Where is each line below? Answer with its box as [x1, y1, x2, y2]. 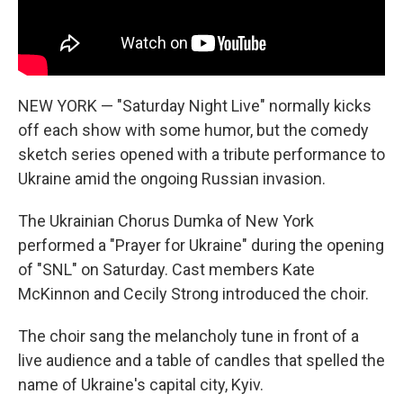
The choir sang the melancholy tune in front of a [18, 326, 359, 345]
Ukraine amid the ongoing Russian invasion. [18, 168, 326, 188]
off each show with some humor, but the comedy [18, 120, 369, 139]
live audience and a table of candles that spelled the [18, 350, 385, 370]
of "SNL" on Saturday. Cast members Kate [18, 259, 315, 279]
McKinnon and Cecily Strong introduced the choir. [18, 283, 369, 303]
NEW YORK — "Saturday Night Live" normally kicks [18, 95, 372, 115]
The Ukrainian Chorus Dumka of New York [18, 210, 314, 230]
